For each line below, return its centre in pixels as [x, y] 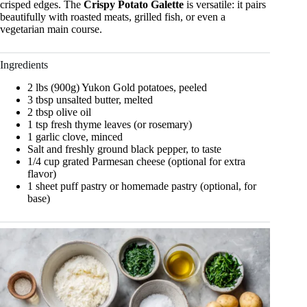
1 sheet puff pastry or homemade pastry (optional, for [142, 186]
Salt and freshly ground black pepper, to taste [124, 149]
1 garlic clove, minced [75, 137]
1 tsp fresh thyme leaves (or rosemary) [110, 124]
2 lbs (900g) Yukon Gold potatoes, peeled [117, 87]
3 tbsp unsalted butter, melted [90, 100]
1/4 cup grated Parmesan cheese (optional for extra [136, 161]
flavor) [42, 174]
